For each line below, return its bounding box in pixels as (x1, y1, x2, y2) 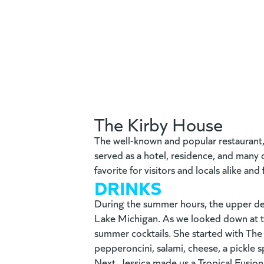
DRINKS (94, 174, 161, 200)
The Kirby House (94, 111, 223, 137)
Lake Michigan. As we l (94, 211, 193, 226)
